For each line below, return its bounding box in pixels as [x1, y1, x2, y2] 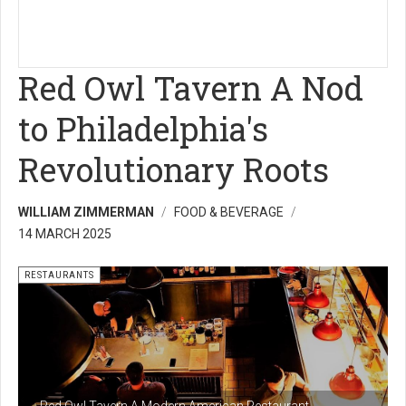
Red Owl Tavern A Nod [18, 66, 363, 110]
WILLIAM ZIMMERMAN [18, 205, 154, 219]
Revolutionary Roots [18, 148, 329, 191]
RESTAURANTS [24, 269, 94, 281]
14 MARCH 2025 [18, 227, 111, 241]
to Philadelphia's [18, 107, 268, 150]
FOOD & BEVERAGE [174, 205, 284, 219]
